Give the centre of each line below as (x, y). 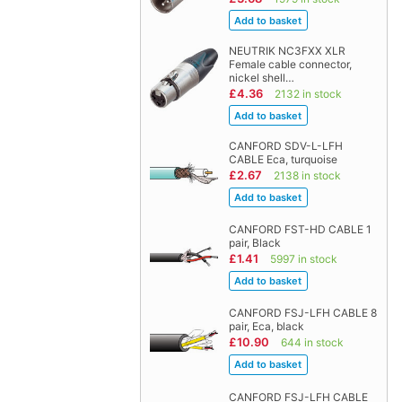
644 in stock (312, 343)
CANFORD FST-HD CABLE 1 (300, 230)
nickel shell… (261, 77)
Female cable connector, (290, 64)
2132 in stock (308, 93)
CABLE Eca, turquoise (283, 160)
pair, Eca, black (266, 327)
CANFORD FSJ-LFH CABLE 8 (302, 313)
